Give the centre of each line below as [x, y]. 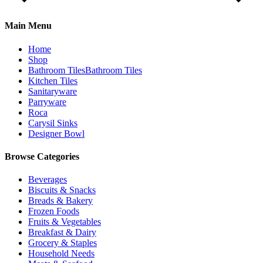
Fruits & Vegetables [65, 222]
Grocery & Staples [63, 243]
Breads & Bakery [60, 201]
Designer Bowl [56, 133]
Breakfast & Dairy [62, 232]
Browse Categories [42, 156]
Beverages [48, 180]
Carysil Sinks [53, 123]
